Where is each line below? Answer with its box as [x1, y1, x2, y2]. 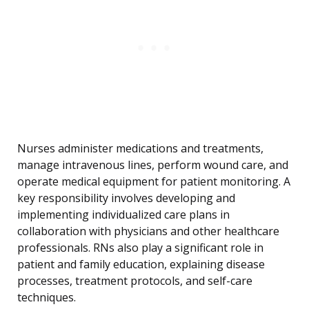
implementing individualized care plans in [17, 207, 230, 223]
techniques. [17, 290, 76, 306]
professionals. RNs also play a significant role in [17, 240, 263, 256]
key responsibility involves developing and [17, 190, 235, 206]
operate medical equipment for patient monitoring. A [17, 174, 290, 190]
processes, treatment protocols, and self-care [17, 273, 252, 289]
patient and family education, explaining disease [17, 257, 265, 272]
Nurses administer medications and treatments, [17, 141, 263, 157]
